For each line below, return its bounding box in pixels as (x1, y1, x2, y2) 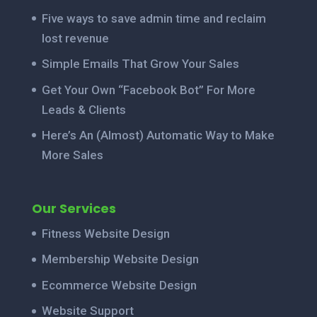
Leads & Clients (41, 102, 126, 117)
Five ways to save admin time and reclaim (41, 11, 266, 25)
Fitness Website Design (41, 226, 170, 241)
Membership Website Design (41, 252, 199, 267)
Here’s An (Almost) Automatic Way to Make (41, 128, 275, 142)
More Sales (41, 148, 103, 162)
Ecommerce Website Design (41, 277, 197, 292)
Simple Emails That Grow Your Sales (41, 57, 239, 71)
